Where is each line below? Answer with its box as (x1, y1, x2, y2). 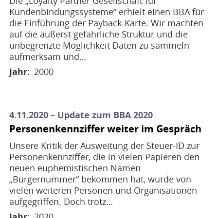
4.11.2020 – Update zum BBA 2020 (9, 109, 153, 121)
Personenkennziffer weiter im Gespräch (9, 122, 201, 136)
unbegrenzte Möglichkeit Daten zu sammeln (9, 39, 189, 51)
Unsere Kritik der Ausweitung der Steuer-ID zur (9, 140, 200, 152)
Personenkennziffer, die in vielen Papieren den (9, 151, 200, 163)
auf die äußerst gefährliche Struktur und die (9, 28, 188, 40)
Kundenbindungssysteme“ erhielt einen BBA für (9, 5, 204, 18)
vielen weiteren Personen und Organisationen (9, 184, 197, 197)
